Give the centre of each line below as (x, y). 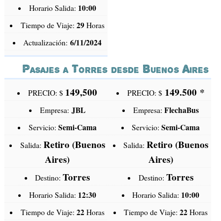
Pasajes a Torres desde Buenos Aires (115, 69)
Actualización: (47, 43)
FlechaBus (181, 110)
